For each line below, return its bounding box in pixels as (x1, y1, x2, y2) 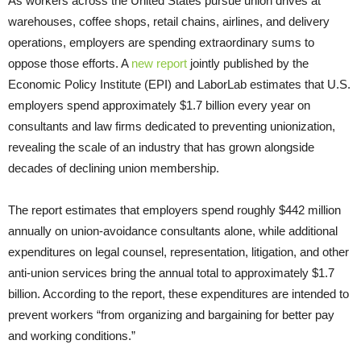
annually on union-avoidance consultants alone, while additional (8, 224, 338, 239)
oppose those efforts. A (8, 56, 131, 71)
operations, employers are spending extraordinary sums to (8, 35, 314, 50)
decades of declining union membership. (8, 161, 219, 176)
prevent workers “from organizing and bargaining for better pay (8, 308, 334, 322)
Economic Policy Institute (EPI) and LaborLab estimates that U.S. (8, 77, 351, 92)
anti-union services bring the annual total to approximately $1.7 (8, 266, 334, 280)
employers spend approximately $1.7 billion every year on (8, 98, 310, 113)
